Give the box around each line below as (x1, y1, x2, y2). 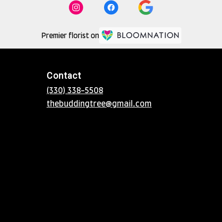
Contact (47, 70, 81, 81)
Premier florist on (41, 32, 99, 40)
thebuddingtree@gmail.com (47, 100, 152, 108)
